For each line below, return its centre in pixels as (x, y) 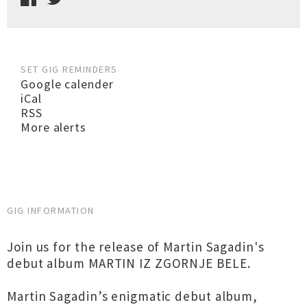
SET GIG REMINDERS (69, 69)
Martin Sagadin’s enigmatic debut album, (133, 296)
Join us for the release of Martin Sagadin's (136, 247)
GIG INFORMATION (51, 210)
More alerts (53, 127)
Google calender (67, 84)
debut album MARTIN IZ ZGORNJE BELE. (129, 263)
